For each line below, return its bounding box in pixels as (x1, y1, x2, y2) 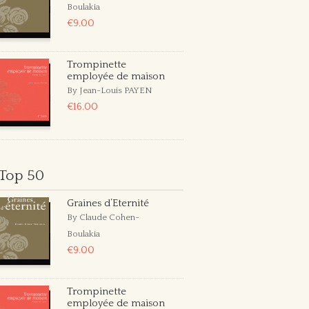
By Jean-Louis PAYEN (66, 86, 152, 95)
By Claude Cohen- (66, 212, 139, 222)
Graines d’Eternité (66, 197, 149, 209)
